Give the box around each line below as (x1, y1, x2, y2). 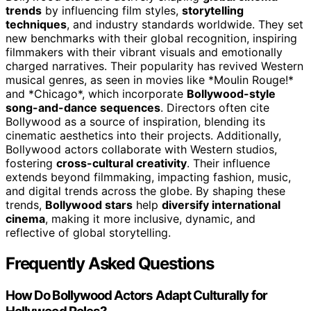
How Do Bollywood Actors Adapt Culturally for (6, 287, 267, 304)
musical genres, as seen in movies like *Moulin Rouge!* (6, 73, 294, 87)
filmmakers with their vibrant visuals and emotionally (6, 45, 283, 60)
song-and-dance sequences (6, 101, 160, 115)
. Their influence (187, 156, 270, 171)
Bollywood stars (45, 198, 133, 212)
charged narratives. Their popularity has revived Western (6, 59, 303, 74)
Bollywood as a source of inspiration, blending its (6, 115, 265, 129)
